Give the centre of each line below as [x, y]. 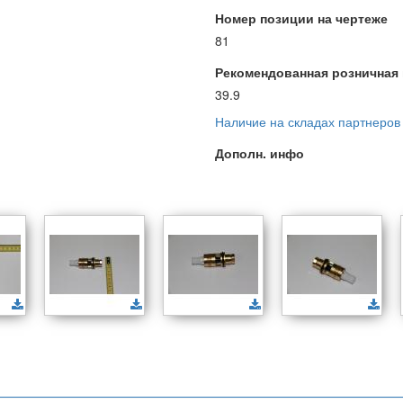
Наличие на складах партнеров [308, 121]
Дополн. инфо [260, 153]
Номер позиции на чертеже [301, 18]
